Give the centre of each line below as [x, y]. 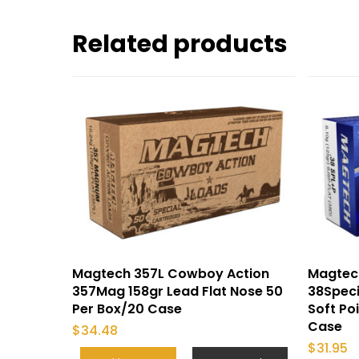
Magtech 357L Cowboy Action [171, 273]
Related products [180, 44]
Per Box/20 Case [127, 309]
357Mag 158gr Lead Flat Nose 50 [177, 291]
